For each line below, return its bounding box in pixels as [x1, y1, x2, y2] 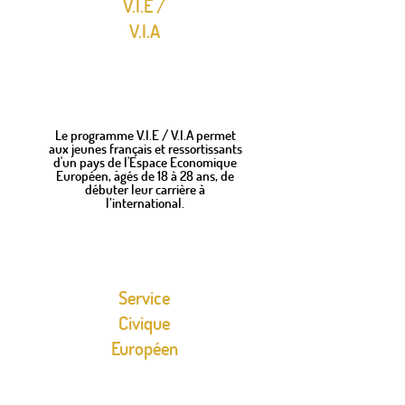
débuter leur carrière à [85, 180, 205, 198]
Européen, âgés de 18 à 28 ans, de [56, 166, 234, 184]
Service [118, 286, 170, 309]
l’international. [106, 193, 184, 212]
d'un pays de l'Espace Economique [53, 153, 237, 171]
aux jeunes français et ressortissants [48, 139, 242, 157]
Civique [118, 311, 170, 334]
